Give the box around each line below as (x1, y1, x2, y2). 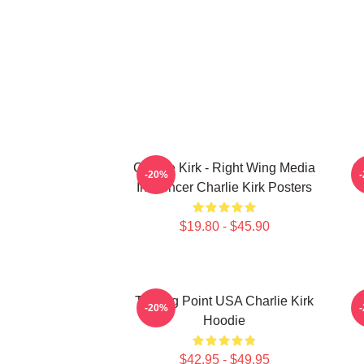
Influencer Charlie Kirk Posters (136, 180, 312, 194)
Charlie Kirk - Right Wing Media (133, 161, 315, 175)
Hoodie (203, 314, 245, 327)
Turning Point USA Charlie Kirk (135, 294, 314, 308)
